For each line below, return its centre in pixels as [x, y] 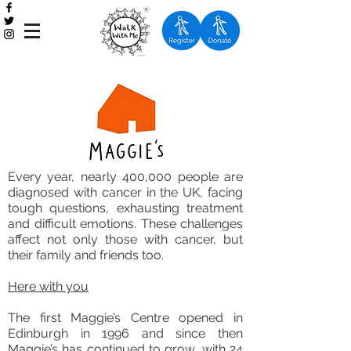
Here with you [48, 286]
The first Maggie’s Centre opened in [125, 318]
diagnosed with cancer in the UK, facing [125, 192]
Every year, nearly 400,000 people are [125, 177]
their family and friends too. [86, 255]
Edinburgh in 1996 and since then [125, 333]
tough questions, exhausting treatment [125, 208]
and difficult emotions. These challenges [125, 224]
